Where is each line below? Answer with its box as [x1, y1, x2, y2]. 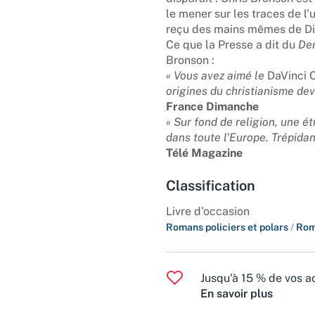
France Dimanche [166, 99, 259, 113]
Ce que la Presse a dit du [166, 37, 298, 51]
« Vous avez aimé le [166, 68, 264, 82]
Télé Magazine [166, 146, 243, 160]
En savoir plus [200, 286, 273, 300]
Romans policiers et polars [166, 221, 290, 233]
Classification [166, 176, 255, 194]
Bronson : [166, 53, 214, 67]
